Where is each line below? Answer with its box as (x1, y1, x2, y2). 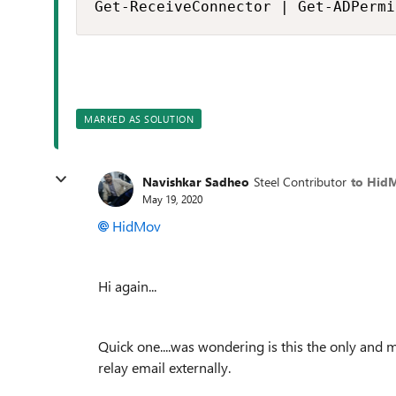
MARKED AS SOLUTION (84, 112, 194, 126)
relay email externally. (98, 358, 231, 377)
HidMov (112, 217, 161, 235)
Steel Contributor (254, 172, 346, 190)
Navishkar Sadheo (142, 172, 249, 190)
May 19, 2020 (142, 191, 202, 206)
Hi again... (98, 277, 156, 295)
